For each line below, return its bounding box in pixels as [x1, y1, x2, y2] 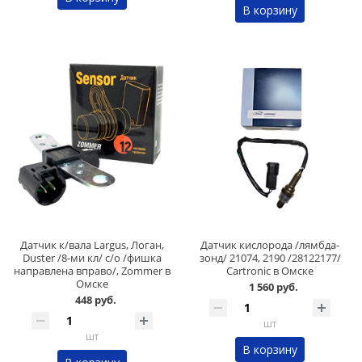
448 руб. [74, 292, 116, 307]
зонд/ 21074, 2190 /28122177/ [199, 250, 341, 265]
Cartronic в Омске [226, 263, 314, 278]
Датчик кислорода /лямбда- [200, 237, 339, 252]
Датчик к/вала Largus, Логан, [20, 237, 164, 252]
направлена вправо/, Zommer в [14, 263, 170, 278]
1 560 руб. [248, 279, 298, 294]
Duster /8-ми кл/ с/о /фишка [23, 250, 162, 265]
